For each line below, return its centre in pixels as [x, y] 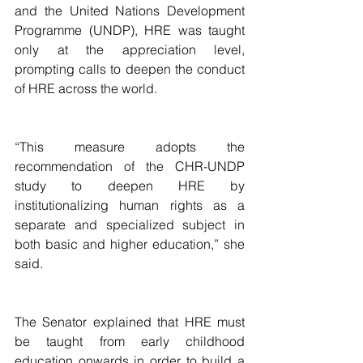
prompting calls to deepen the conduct [130, 69]
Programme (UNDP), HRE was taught [130, 30]
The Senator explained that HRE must [130, 322]
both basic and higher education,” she [130, 244]
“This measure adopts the [130, 147]
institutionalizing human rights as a [130, 205]
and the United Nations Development [130, 11]
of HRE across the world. [86, 88]
